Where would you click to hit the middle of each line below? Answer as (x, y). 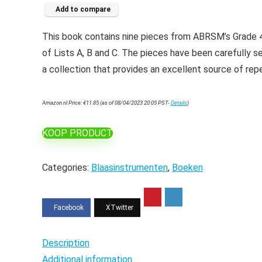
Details (179, 103)
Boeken (187, 168)
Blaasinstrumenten (130, 168)
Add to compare (83, 9)
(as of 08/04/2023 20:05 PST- (135, 103)
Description (66, 243)
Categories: (67, 168)
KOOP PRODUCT (77, 133)
